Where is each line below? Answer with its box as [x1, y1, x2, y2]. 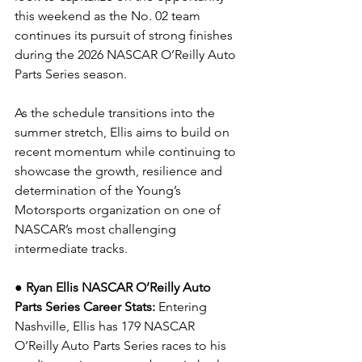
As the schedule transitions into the [15, 105, 218, 120]
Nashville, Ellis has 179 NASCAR [15, 318, 198, 334]
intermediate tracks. [15, 241, 128, 256]
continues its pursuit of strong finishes [15, 27, 236, 43]
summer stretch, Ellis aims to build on [15, 124, 233, 140]
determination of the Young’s [15, 183, 184, 198]
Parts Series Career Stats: [15, 299, 158, 314]
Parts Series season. [15, 66, 127, 82]
